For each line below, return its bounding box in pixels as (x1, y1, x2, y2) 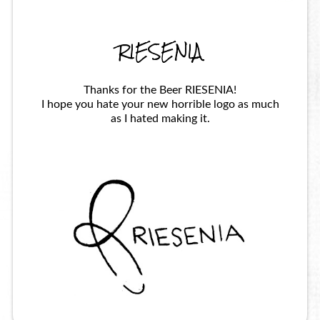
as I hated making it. (110, 113, 210, 125)
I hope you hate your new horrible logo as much (41, 99, 279, 111)
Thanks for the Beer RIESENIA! (84, 84, 236, 96)
